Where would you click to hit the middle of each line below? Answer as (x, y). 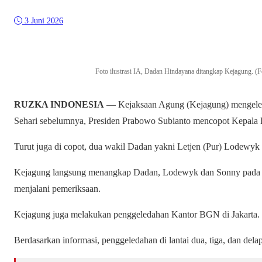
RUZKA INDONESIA (59, 105)
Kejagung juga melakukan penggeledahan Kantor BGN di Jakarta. (137, 215)
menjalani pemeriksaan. (57, 189)
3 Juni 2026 (44, 21)
